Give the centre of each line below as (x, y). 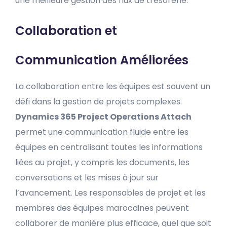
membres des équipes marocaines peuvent (102, 208)
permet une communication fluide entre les (102, 132)
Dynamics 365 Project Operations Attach (103, 117)
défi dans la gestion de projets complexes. (99, 102)
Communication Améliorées (102, 60)
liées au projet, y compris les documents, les (102, 162)
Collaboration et (66, 31)
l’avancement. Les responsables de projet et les (110, 193)
